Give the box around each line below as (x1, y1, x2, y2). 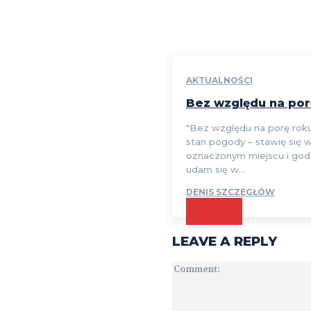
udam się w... (186, 163, 245, 175)
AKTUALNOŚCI (186, 74, 253, 85)
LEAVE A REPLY (172, 233, 277, 249)
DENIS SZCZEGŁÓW (186, 186, 275, 197)
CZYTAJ (196, 205, 232, 217)
